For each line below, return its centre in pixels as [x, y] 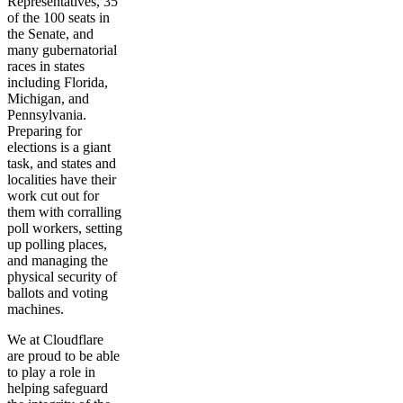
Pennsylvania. [47, 115]
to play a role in [51, 372]
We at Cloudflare [55, 340]
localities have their [62, 179]
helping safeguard [58, 388]
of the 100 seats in [58, 18]
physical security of [62, 277]
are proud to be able [63, 356]
